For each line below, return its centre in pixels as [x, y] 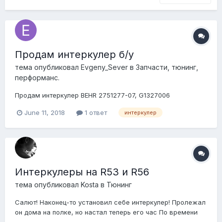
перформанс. [37, 78]
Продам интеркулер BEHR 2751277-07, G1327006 [92, 95]
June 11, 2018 [45, 112]
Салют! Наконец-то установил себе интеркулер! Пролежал [110, 202]
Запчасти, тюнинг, [167, 67]
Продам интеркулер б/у [74, 55]
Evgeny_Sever [104, 67]
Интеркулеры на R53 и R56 [82, 172]
